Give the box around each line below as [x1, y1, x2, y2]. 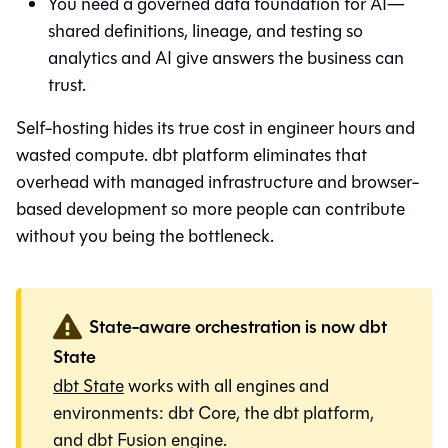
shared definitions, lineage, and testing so [48, 17, 363, 44]
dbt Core [168, 399, 236, 426]
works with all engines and [124, 372, 329, 399]
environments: [53, 399, 168, 426]
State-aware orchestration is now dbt [88, 314, 387, 341]
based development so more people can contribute [16, 195, 405, 222]
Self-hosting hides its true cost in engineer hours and [16, 114, 415, 141]
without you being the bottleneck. [16, 222, 274, 249]
